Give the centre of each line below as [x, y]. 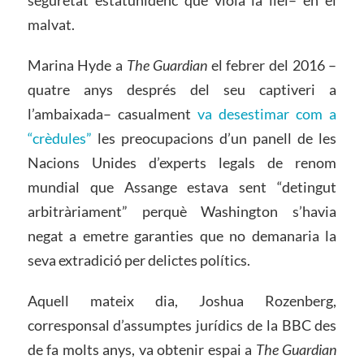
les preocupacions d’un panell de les [214, 138]
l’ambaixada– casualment [112, 113]
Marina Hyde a [77, 65]
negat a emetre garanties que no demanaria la [182, 235]
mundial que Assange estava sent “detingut [182, 186]
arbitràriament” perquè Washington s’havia [182, 211]
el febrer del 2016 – [272, 65]
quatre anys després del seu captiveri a [182, 89]
